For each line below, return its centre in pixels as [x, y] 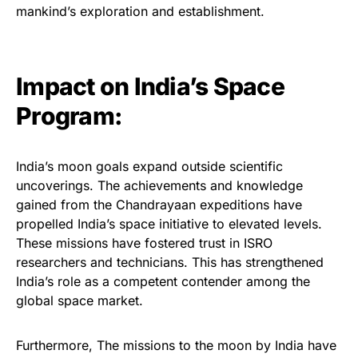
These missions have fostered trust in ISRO [144, 243]
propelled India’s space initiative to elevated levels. [169, 223]
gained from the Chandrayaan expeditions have [159, 204]
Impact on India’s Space [150, 86]
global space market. [80, 300]
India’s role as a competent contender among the [163, 281]
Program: [69, 115]
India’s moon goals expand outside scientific [149, 166]
